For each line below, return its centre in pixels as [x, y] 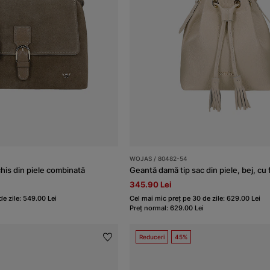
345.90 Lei [151, 185]
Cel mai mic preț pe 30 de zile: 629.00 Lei [195, 199]
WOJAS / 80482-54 [159, 159]
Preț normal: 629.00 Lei [167, 208]
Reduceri [152, 237]
